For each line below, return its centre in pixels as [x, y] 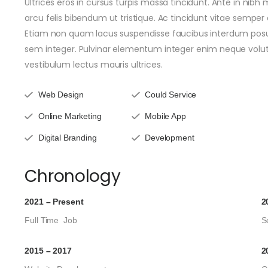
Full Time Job [51, 220]
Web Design [61, 95]
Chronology [73, 176]
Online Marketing [70, 116]
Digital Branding [67, 138]
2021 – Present [54, 202]
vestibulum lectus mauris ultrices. [94, 65]
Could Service [171, 95]
